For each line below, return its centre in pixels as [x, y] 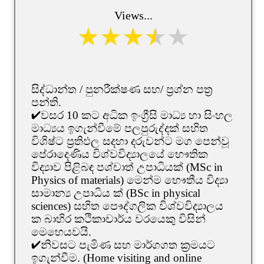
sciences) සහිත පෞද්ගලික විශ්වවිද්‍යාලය [127, 206]
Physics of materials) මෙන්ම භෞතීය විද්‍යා [130, 180]
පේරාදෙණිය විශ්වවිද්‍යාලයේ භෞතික [120, 154]
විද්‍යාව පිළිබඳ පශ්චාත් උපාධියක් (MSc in [127, 167]
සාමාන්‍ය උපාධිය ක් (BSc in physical [116, 193]
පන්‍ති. [46, 102]
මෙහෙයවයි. [61, 232]
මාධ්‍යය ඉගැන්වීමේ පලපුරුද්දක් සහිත [120, 128]
